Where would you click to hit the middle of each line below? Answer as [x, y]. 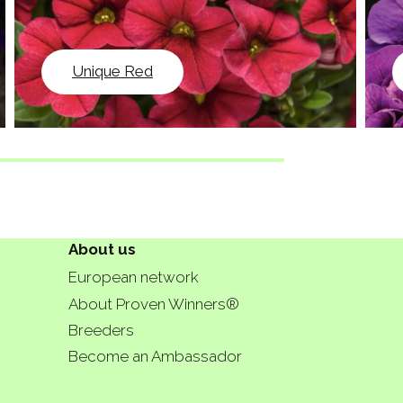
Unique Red [112, 72]
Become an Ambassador [155, 357]
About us [102, 249]
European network [134, 278]
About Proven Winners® [154, 304]
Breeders [101, 330]
